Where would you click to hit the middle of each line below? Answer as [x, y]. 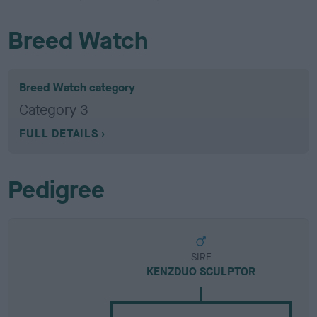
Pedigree [57, 190]
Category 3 [54, 110]
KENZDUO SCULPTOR [201, 271]
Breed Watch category [77, 87]
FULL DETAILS [59, 133]
